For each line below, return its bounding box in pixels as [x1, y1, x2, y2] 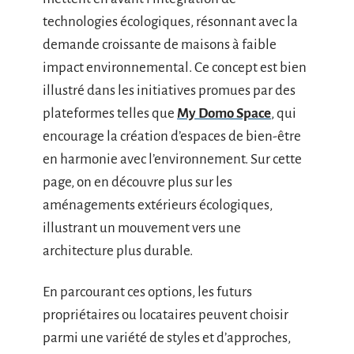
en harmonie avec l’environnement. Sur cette [43, 152, 302, 167]
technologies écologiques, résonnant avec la [43, 14, 298, 29]
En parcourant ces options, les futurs [43, 284, 252, 299]
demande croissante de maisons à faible [43, 37, 277, 52]
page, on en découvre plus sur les [43, 175, 232, 190]
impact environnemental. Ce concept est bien [43, 60, 307, 75]
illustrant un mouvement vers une [43, 220, 241, 235]
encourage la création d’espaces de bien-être [43, 129, 301, 144]
